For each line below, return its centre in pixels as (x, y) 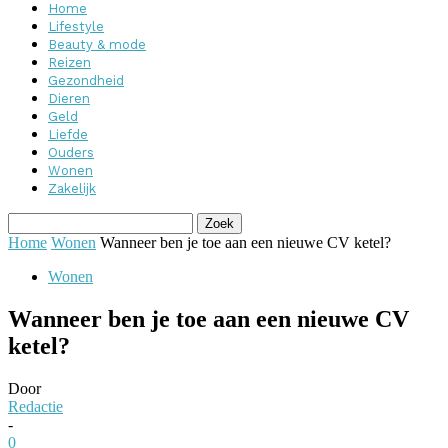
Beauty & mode (97, 44)
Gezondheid (86, 80)
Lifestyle (76, 26)
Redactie (35, 406)
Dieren (69, 98)
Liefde (68, 134)
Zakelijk (72, 188)
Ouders (71, 152)
